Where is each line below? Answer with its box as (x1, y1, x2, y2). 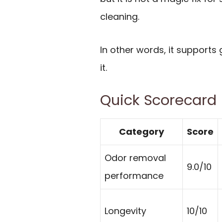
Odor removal (105, 152, 166, 165)
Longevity (105, 205, 146, 218)
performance (105, 169, 164, 182)
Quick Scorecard (100, 90, 217, 111)
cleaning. (100, 10, 139, 23)
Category (119, 125, 164, 138)
